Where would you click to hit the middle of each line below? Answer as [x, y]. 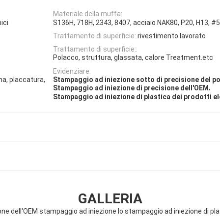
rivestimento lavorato [172, 36]
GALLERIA [110, 198]
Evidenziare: [72, 71]
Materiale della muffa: [88, 14]
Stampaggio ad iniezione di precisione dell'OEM [131, 88]
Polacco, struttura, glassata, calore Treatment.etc [133, 58]
